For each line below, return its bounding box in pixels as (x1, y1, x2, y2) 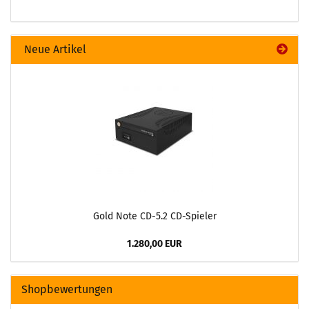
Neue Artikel (21, 43, 86, 57)
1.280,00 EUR (127, 238, 182, 250)
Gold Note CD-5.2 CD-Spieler (92, 210, 217, 223)
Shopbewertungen (21, 283, 112, 297)
